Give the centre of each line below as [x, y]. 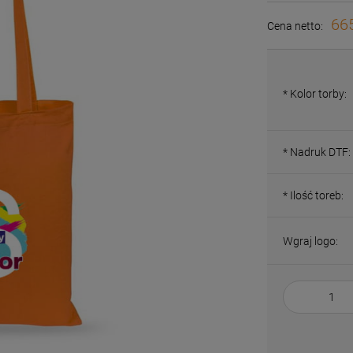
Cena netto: [295, 26]
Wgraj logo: [311, 241]
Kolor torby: [318, 94]
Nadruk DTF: [320, 152]
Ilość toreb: [316, 195]
